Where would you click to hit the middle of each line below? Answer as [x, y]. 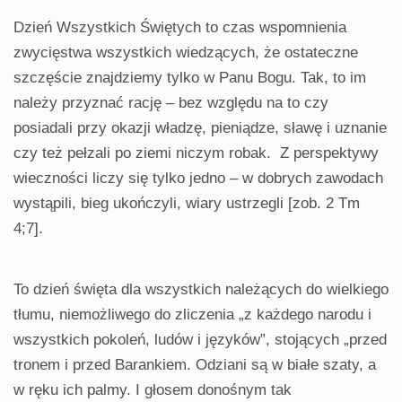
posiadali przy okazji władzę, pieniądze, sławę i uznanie [200, 128]
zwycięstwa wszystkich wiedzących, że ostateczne [186, 53]
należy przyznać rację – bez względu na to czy [171, 103]
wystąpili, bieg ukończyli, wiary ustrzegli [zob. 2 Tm [187, 204]
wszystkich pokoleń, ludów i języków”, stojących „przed [200, 340]
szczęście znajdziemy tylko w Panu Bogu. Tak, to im [190, 78]
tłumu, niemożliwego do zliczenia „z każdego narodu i [192, 315]
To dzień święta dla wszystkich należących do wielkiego [201, 290]
